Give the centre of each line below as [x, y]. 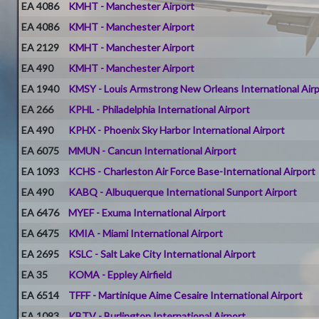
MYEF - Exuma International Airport [147, 212]
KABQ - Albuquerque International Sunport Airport [183, 192]
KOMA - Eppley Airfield [120, 274]
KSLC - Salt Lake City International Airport [162, 253]
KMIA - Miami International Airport [146, 233]
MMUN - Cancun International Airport [153, 150]
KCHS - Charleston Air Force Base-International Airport [192, 171]
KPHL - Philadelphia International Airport [159, 109]
